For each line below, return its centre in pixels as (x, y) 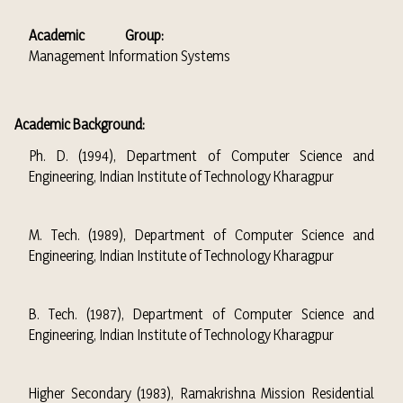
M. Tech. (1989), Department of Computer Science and (201, 235)
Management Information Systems (130, 56)
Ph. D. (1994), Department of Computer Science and (201, 156)
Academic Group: (97, 35)
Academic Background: (80, 124)
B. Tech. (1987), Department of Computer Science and (201, 314)
